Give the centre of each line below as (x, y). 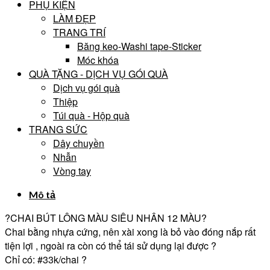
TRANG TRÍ (79, 32)
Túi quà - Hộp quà (91, 115)
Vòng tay (72, 171)
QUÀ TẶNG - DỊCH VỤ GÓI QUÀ (99, 74)
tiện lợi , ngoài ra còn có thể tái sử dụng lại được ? (111, 245)
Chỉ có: (21, 259)
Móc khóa (98, 60)
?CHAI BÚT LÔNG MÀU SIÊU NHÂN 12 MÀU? (106, 218)
